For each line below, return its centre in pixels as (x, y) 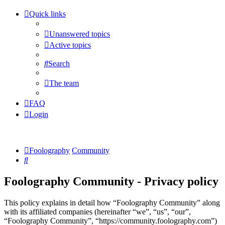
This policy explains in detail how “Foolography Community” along (112, 202)
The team (64, 83)
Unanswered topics (80, 34)
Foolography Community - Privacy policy (111, 181)
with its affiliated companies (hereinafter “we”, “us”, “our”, (97, 211)
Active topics (70, 45)
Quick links (47, 14)
